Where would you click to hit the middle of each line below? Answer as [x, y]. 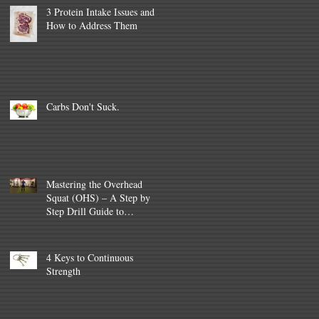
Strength [63, 271]
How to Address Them [92, 25]
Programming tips [83, 238]
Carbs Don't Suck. [83, 106]
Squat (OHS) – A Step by [98, 198]
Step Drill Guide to [85, 211]
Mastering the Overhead [94, 184]
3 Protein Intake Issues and [100, 12]
